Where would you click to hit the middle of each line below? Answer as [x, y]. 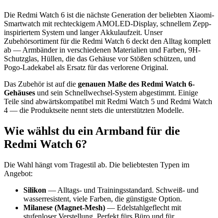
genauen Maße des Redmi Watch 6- [136, 84]
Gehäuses [19, 92]
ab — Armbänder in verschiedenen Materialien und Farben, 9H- [102, 50]
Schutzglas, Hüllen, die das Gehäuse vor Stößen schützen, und [100, 58]
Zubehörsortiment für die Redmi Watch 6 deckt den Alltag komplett [107, 41]
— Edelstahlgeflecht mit [143, 207]
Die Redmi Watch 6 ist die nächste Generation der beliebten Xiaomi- [109, 15]
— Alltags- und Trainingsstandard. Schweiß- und [122, 190]
